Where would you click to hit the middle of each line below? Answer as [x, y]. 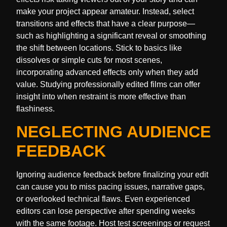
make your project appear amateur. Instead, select [105, 11]
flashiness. [35, 108]
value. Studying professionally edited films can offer [108, 84]
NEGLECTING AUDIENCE [113, 132]
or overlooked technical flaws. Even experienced [103, 199]
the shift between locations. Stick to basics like [99, 48]
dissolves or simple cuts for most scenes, [89, 60]
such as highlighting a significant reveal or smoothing [111, 35]
